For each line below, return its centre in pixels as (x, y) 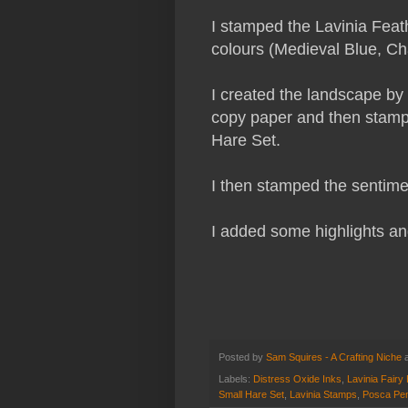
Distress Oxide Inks (297, 379)
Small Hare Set (251, 395)
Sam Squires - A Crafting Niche (334, 357)
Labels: (236, 379)
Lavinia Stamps (323, 395)
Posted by (242, 357)
